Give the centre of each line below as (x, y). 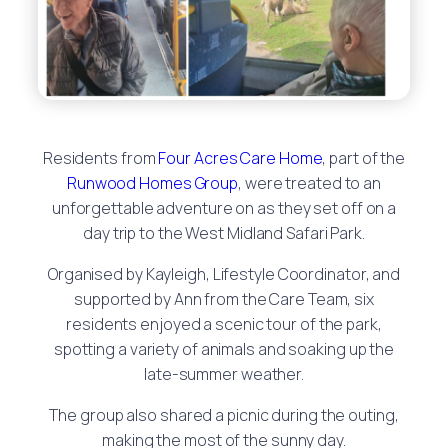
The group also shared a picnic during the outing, (224, 414)
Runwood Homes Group (152, 182)
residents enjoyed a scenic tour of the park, (224, 323)
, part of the (364, 157)
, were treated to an (310, 182)
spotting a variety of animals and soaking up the (224, 348)
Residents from (100, 157)
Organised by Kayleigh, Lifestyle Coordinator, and (224, 273)
